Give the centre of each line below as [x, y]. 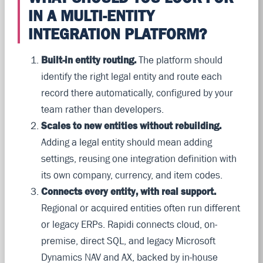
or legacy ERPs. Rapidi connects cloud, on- [129, 224]
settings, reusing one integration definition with [139, 158]
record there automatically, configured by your [137, 92]
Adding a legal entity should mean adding [126, 142]
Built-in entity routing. [88, 60]
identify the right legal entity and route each [131, 76]
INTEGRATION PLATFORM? [117, 34]
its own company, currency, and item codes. [131, 175]
